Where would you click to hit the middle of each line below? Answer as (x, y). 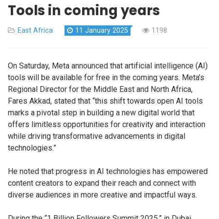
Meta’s (193, 77)
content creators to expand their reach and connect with (102, 183)
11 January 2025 (102, 30)
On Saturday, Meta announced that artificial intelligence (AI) (108, 66)
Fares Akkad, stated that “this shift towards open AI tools (105, 101)
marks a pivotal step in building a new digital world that (101, 112)
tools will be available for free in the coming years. (95, 77)
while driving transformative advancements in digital (97, 136)
